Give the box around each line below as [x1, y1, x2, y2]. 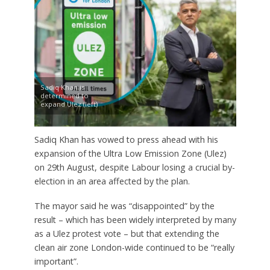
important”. [34, 255, 78, 267]
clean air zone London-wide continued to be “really [34, 241, 234, 253]
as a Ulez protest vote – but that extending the [34, 227, 219, 239]
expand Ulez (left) [40, 99, 98, 108]
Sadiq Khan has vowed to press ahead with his [34, 133, 218, 145]
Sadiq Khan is [40, 82, 85, 92]
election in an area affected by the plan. [34, 175, 190, 187]
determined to [40, 90, 89, 100]
